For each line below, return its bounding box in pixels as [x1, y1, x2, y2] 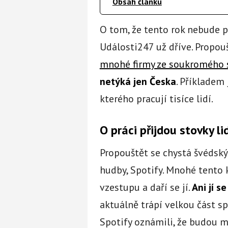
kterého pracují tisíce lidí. [99, 92, 213, 105]
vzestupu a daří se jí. [99, 180, 192, 194]
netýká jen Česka [99, 74, 176, 88]
